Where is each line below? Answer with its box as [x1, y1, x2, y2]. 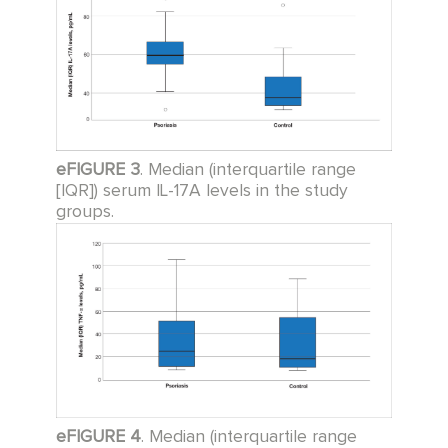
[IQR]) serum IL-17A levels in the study [56, 181, 348, 200]
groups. [56, 202, 119, 221]
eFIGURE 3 [56, 160, 140, 179]
